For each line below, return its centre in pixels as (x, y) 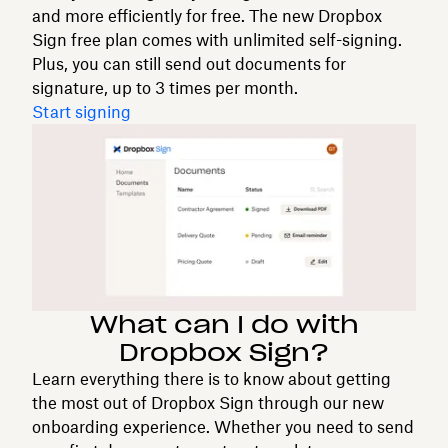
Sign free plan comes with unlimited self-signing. (217, 39)
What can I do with (224, 324)
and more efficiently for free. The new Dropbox (207, 15)
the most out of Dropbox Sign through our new (208, 403)
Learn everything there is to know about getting (211, 379)
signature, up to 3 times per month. (165, 87)
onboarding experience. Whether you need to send (223, 427)
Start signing (81, 111)
